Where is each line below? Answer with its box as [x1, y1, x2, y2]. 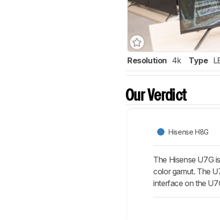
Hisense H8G [168, 127, 209, 136]
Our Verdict [126, 89, 187, 104]
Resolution [127, 55, 167, 66]
